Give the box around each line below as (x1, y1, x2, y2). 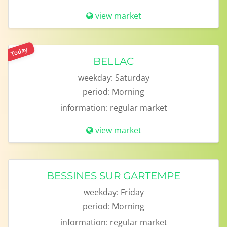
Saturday (115, 72, 149, 83)
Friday (120, 186, 144, 198)
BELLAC (93, 55, 134, 67)
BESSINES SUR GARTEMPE (47, 170, 180, 182)
